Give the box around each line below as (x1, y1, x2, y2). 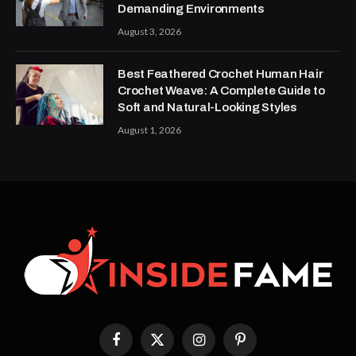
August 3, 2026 (118, 25, 181, 37)
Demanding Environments (118, 2, 265, 15)
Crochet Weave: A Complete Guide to (118, 83, 325, 97)
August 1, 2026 (118, 123, 181, 136)
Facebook (114, 339, 161, 353)
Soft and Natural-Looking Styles (118, 100, 298, 114)
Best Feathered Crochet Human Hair (118, 67, 323, 80)
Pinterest (238, 339, 281, 353)
